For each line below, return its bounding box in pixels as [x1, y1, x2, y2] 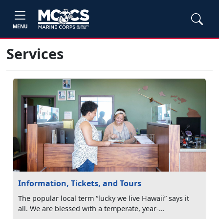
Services [6, 44, 64, 63]
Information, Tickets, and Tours [18, 178, 142, 189]
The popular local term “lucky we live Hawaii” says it [18, 194, 190, 203]
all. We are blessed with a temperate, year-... [18, 204, 165, 213]
